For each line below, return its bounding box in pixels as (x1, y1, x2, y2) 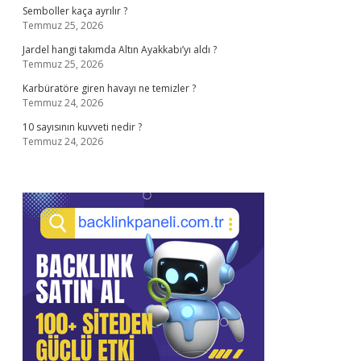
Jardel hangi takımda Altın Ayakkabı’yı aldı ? (23, 43, 217, 56)
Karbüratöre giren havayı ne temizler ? (23, 81, 196, 95)
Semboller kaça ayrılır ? (23, 4, 127, 18)
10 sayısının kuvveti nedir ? (23, 120, 142, 134)
